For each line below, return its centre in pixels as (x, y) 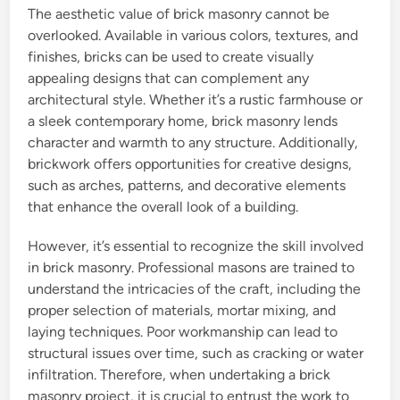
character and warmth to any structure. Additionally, (193, 143)
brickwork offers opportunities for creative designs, (190, 164)
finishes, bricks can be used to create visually (171, 57)
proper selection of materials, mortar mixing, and (182, 311)
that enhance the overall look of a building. (163, 207)
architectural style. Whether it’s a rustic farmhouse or (196, 100)
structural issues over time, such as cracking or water (196, 354)
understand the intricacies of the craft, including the (195, 289)
